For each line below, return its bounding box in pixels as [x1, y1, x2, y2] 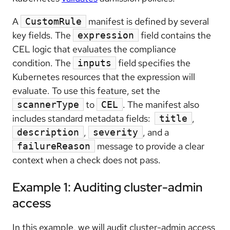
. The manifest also [123, 99, 199, 111]
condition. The [12, 57, 73, 69]
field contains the [139, 29, 211, 42]
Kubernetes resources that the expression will [12, 71, 195, 83]
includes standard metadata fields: [12, 112, 155, 125]
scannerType [17, 99, 79, 110]
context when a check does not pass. [12, 154, 161, 166]
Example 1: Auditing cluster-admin [12, 179, 203, 196]
